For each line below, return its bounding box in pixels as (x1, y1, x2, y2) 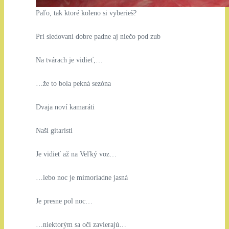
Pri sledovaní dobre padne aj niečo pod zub (35, 32, 161, 40)
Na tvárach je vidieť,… (35, 56, 103, 64)
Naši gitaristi (35, 126, 73, 134)
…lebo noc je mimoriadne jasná (35, 173, 128, 181)
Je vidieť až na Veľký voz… (35, 150, 117, 158)
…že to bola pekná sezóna (35, 79, 111, 87)
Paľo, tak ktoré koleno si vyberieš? (35, 9, 136, 17)
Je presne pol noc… (35, 197, 93, 205)
